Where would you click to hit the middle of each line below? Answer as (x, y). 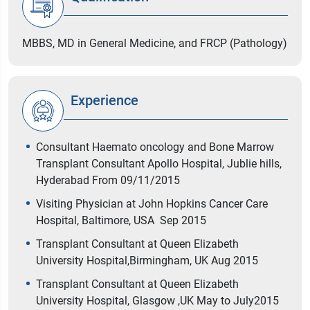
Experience (104, 100)
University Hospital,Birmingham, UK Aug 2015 (147, 261)
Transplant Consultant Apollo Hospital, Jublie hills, (159, 164)
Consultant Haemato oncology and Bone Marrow (155, 147)
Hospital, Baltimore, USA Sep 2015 (121, 221)
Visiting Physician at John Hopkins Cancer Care (152, 204)
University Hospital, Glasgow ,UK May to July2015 (157, 301)
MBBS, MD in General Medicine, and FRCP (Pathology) (155, 44)
